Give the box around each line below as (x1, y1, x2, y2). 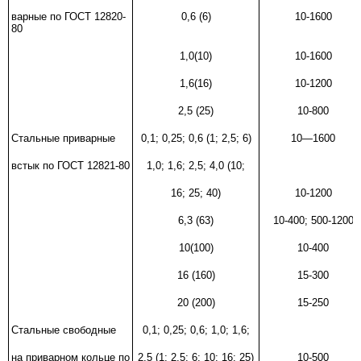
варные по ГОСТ (11, 10, 91, 23)
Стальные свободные (11, 323, 116, 336)
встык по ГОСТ (11, 159, 84, 172)
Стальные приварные (11, 131, 115, 144)
